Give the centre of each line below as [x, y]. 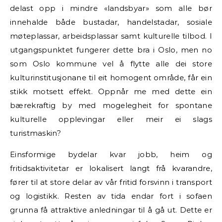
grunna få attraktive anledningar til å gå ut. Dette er [111, 210]
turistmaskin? [35, 133]
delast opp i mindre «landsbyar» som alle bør [111, 8]
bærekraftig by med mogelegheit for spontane [111, 105]
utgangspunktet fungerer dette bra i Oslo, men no [111, 50]
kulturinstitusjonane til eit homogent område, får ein [111, 77]
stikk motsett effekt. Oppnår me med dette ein [111, 91]
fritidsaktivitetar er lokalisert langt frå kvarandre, [111, 168]
